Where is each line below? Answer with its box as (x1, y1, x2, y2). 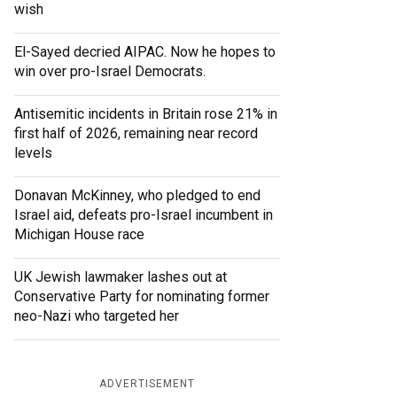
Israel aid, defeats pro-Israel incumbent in (14, 206, 273, 224)
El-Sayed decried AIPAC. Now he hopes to (14, 43, 276, 61)
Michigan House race (14, 226, 144, 244)
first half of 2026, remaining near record (14, 125, 258, 143)
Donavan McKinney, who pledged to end (14, 187, 261, 205)
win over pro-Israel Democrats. (14, 63, 206, 81)
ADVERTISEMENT (99, 378, 195, 391)
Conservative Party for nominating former (14, 288, 269, 306)
